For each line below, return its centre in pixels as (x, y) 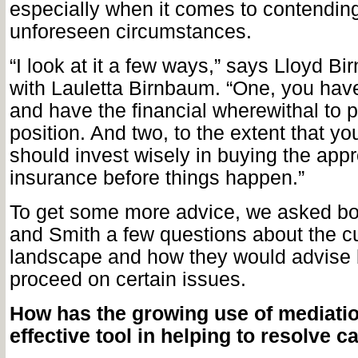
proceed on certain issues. (127, 279)
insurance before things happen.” (157, 178)
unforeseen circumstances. (130, 32)
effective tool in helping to (135, 336)
